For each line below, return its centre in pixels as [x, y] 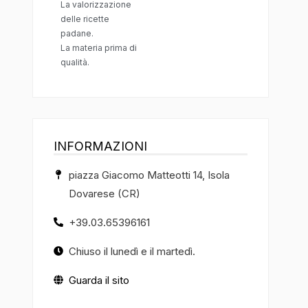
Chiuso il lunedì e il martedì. [132, 251]
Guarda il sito [99, 280]
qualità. [75, 62]
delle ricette [85, 19]
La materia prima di [98, 47]
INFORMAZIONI [100, 146]
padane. [77, 33]
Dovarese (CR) [105, 193]
